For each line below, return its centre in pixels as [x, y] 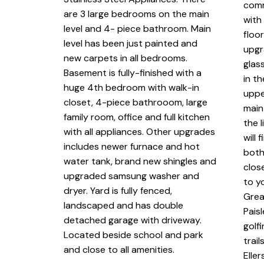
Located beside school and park [133, 235]
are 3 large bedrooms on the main [136, 14]
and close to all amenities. [119, 249]
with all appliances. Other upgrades [139, 131]
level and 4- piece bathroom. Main [137, 28]
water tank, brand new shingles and [140, 161]
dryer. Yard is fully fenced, [118, 190]
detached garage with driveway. [132, 220]
